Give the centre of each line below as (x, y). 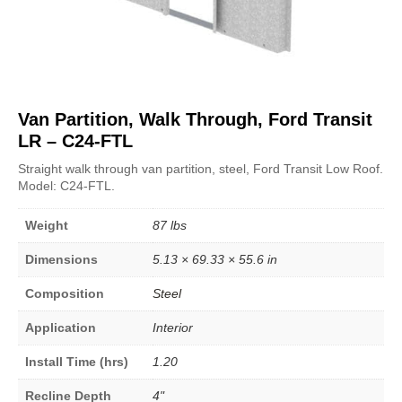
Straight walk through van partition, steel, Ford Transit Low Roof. (201, 168)
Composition (65, 293)
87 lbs (170, 225)
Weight (47, 225)
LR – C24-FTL (75, 140)
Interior (173, 327)
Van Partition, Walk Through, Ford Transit (195, 119)
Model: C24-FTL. (66, 185)
